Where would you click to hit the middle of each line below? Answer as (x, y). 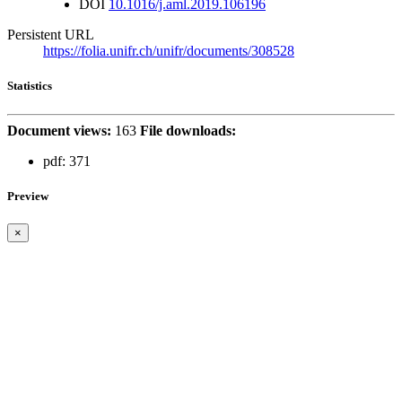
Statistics (30, 86)
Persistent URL (51, 35)
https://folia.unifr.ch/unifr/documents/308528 (169, 51)
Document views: (59, 130)
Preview (28, 196)
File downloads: (188, 130)
